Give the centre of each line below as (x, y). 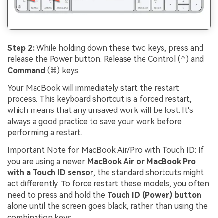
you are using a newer (47, 161)
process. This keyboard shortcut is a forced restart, (100, 99)
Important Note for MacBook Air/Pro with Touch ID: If (106, 150)
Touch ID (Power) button (154, 195)
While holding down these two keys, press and (120, 48)
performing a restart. (45, 132)
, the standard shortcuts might (149, 172)
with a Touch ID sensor (50, 172)
